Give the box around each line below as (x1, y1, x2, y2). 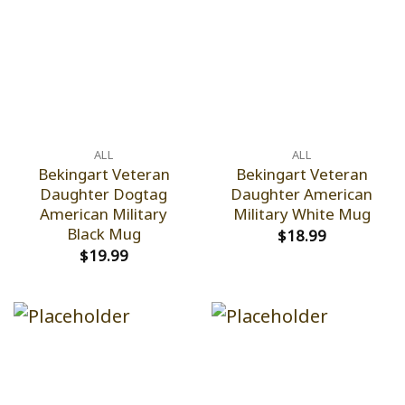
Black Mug (66, 223, 141, 245)
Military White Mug (232, 203, 371, 225)
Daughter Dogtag (40, 184, 167, 205)
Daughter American (231, 184, 372, 205)
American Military (40, 203, 167, 225)
